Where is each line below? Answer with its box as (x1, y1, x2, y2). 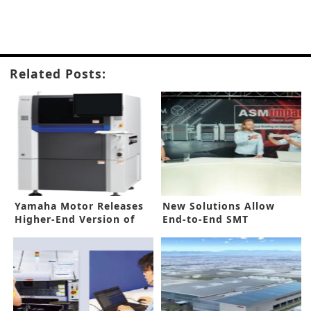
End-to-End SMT (162, 212, 249, 226)
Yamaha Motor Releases (15, 199, 144, 213)
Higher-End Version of (15, 212, 135, 226)
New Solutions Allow (162, 199, 276, 213)
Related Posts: (10, 65, 106, 83)
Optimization (162, 226, 235, 239)
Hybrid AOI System (15, 226, 118, 239)
